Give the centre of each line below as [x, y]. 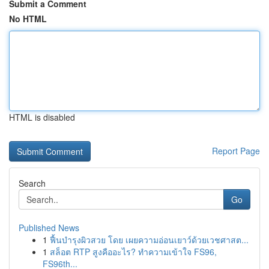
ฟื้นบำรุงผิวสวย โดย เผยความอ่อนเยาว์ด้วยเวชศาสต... [149, 240]
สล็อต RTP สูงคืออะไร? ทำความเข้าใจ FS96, [133, 252]
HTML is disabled [42, 117]
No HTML [28, 19]
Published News [49, 228]
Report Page [236, 151]
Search [32, 183]
